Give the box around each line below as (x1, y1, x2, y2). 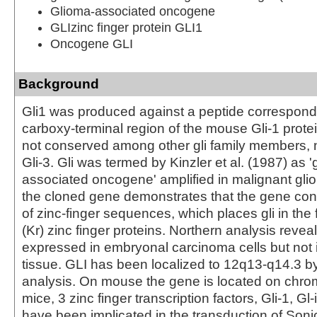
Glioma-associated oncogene (50, 4, 215, 18)
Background (18, 76, 99, 91)
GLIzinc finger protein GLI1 (50, 20, 202, 35)
